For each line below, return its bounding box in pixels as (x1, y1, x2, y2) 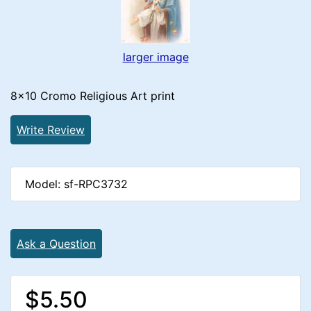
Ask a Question (17, 237, 96, 251)
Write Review (17, 123, 85, 137)
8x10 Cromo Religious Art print (10, 89, 175, 103)
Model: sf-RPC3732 (25, 177, 128, 191)
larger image (122, 50, 189, 64)
